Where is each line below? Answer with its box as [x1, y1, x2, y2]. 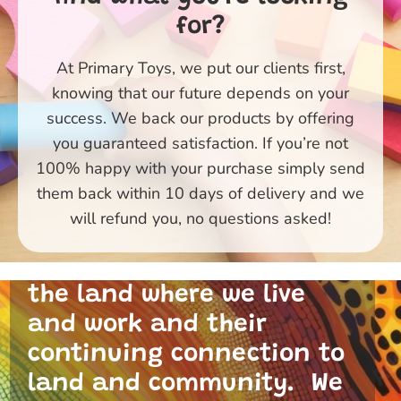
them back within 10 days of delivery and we [37, 182, 364, 204]
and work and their [28, 311, 267, 337]
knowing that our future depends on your [52, 81, 349, 104]
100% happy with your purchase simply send [36, 157, 365, 179]
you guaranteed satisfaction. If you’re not [53, 132, 348, 154]
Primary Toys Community [28, 193, 332, 219]
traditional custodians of [28, 252, 342, 278]
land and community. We [28, 371, 343, 397]
